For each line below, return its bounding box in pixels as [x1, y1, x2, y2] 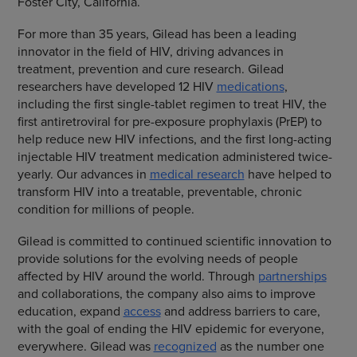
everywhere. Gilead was [17, 337, 154, 355]
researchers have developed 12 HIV [17, 77, 217, 95]
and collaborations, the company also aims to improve [17, 284, 316, 302]
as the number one [216, 337, 324, 355]
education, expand [17, 302, 124, 320]
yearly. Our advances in [17, 165, 150, 182]
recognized [153, 337, 217, 355]
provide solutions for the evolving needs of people [17, 249, 298, 267]
